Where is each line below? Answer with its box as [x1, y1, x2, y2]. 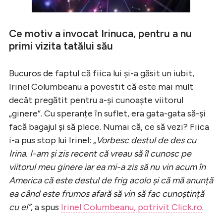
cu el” [9, 201, 31, 213]
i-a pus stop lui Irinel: [9, 134, 93, 146]
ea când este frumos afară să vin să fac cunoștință [9, 188, 204, 199]
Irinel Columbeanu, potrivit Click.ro [61, 201, 202, 213]
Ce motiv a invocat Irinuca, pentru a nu [9, 27, 192, 40]
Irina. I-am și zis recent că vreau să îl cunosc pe [9, 148, 191, 159]
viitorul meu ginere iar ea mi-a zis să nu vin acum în [9, 161, 206, 172]
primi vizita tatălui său [9, 39, 113, 52]
